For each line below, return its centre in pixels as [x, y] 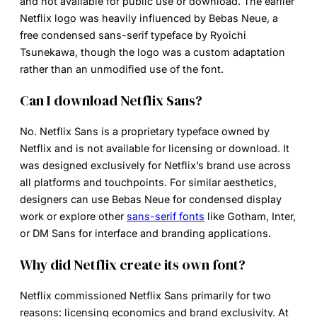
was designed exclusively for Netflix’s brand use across [155, 165]
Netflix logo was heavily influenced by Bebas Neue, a [149, 18]
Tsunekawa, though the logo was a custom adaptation [152, 52]
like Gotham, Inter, [250, 216]
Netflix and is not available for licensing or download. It [155, 148]
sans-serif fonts [166, 216]
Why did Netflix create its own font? [133, 264]
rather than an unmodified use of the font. [122, 69]
